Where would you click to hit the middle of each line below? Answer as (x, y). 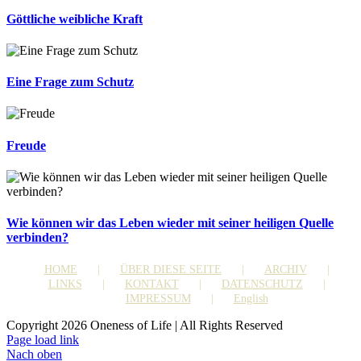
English (251, 299)
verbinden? (37, 238)
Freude (26, 145)
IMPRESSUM (158, 299)
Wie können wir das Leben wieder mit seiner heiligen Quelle (170, 223)
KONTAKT (151, 284)
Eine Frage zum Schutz (70, 82)
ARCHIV (285, 270)
